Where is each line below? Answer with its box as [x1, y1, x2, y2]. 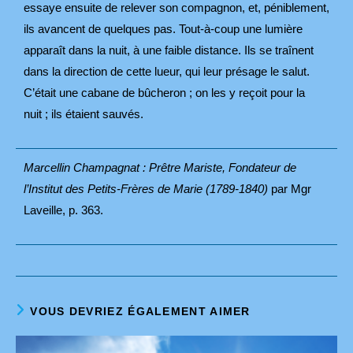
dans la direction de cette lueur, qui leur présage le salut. [24, 64, 310, 78]
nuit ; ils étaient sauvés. [24, 106, 143, 121]
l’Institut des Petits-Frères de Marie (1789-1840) [24, 181, 271, 195]
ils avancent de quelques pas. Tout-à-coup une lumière [24, 21, 303, 35]
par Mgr [271, 181, 311, 195]
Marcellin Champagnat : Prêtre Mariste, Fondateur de [24, 160, 296, 174]
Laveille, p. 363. [24, 203, 103, 217]
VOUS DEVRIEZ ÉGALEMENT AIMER [30, 305, 251, 318]
